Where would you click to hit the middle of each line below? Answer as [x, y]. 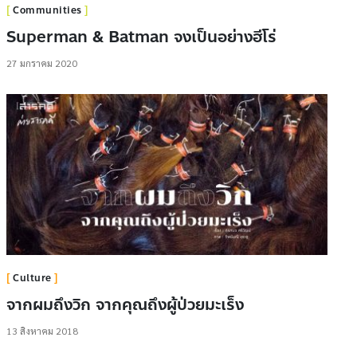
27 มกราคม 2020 [41, 63]
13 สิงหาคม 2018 [42, 331]
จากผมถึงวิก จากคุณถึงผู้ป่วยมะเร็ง [125, 305]
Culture [32, 279]
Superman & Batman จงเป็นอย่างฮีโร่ [141, 37]
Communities [47, 11]
